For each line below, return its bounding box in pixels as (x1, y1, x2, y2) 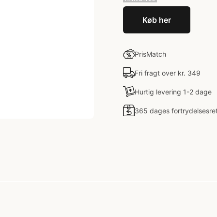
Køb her (142, 15, 171, 25)
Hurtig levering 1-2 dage (135, 87, 212, 96)
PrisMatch (135, 49, 166, 58)
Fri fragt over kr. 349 (135, 68, 201, 77)
